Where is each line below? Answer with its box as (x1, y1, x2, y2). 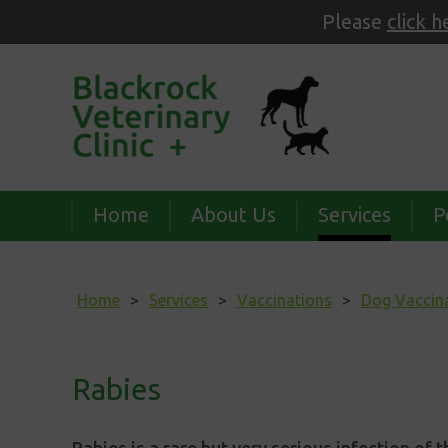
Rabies (72, 372, 161, 407)
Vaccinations (237, 291, 332, 310)
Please (321, 10, 387, 33)
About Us (191, 203, 276, 227)
